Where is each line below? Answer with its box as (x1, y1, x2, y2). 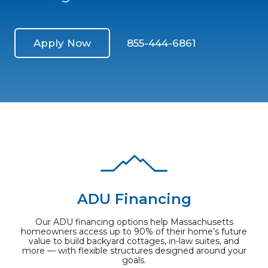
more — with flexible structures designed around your (22, 245, 246, 257)
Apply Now (33, 36, 91, 49)
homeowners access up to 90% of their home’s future (21, 226, 247, 237)
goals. (122, 255, 146, 266)
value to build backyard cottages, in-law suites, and (29, 236, 239, 247)
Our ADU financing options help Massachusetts (35, 217, 233, 228)
